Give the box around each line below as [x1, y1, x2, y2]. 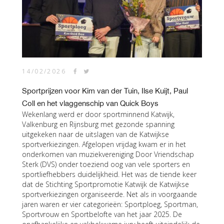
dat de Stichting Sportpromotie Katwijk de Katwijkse [22, 179, 189, 189]
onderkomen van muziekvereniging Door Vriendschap [22, 149, 194, 159]
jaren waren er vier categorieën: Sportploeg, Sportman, [22, 199, 198, 209]
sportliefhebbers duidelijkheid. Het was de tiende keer [22, 169, 196, 179]
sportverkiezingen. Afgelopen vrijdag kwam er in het [22, 139, 186, 149]
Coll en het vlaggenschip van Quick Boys [22, 99, 158, 107]
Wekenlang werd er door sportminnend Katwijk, [22, 109, 174, 119]
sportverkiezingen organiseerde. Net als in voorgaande [22, 189, 197, 199]
